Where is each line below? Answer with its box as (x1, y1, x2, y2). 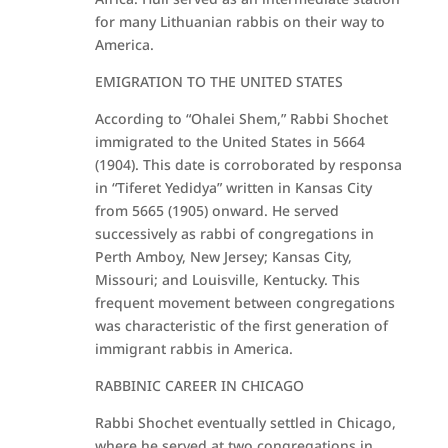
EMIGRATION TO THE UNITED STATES (94, 72, 343, 91)
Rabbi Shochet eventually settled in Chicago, (94, 413, 396, 432)
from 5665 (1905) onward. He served (94, 201, 339, 220)
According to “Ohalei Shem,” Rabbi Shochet (94, 109, 388, 128)
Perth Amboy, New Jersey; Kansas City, (94, 247, 352, 266)
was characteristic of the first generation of (94, 316, 388, 335)
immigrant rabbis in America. (94, 339, 293, 358)
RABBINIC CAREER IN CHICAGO (94, 376, 304, 395)
